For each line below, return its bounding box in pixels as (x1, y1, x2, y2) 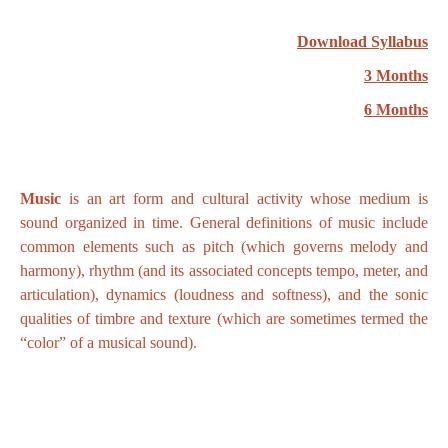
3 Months (364, 66, 428, 84)
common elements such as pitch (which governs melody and (20, 237, 428, 255)
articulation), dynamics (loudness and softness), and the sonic (20, 285, 428, 303)
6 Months (364, 100, 428, 118)
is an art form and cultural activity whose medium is (61, 189, 428, 207)
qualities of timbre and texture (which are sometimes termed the (20, 309, 428, 327)
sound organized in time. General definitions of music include (20, 213, 428, 231)
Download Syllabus (297, 32, 428, 50)
